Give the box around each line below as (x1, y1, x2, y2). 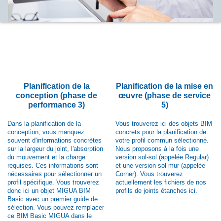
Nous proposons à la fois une (115, 145, 199, 153)
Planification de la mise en (116, 82, 213, 91)
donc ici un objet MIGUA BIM (7, 187, 91, 195)
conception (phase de (16, 91, 97, 100)
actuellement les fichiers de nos (115, 179, 206, 186)
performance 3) (28, 101, 85, 110)
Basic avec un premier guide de (7, 195, 98, 203)
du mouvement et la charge (7, 153, 85, 161)
